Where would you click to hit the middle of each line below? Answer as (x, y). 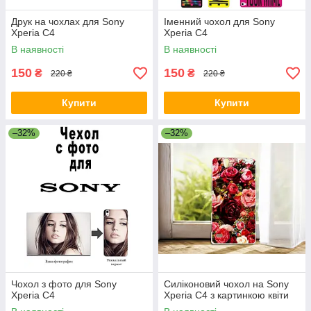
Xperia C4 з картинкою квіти (226, 295)
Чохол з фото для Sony (64, 284)
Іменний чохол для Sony (219, 22)
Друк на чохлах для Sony (68, 22)
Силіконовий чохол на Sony (226, 284)
